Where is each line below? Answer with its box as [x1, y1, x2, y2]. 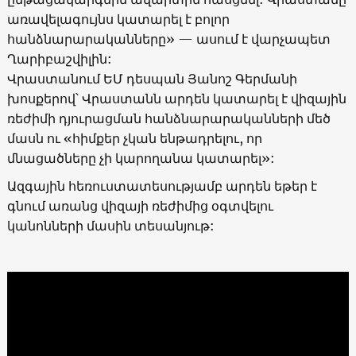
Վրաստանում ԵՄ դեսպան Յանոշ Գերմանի [6, 70, 297, 87]
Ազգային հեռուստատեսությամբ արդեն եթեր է [6, 177, 317, 194]
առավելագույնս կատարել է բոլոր [6, 10, 230, 27]
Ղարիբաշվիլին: [6, 50, 112, 67]
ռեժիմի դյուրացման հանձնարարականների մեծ [6, 110, 331, 126]
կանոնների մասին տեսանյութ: [6, 217, 215, 234]
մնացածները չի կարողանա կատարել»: [6, 149, 275, 166]
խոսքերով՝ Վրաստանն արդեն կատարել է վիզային [6, 90, 346, 106]
